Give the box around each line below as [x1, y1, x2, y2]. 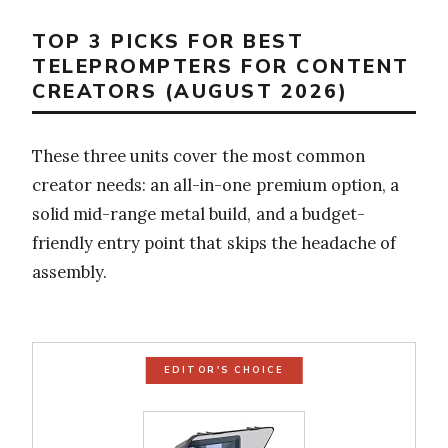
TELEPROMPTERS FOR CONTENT [32, 52, 410, 80]
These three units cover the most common [32, 145, 365, 168]
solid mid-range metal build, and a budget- [32, 203, 365, 226]
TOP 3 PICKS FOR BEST [32, 27, 304, 55]
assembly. [32, 261, 107, 284]
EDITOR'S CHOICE [163, 364, 285, 377]
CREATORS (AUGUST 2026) [32, 77, 348, 105]
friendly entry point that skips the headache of [32, 232, 397, 255]
